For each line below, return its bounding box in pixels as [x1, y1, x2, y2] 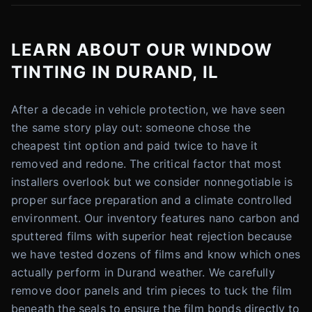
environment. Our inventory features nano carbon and [11, 211, 300, 225]
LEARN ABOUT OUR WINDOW [11, 40, 273, 60]
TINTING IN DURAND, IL [11, 62, 219, 82]
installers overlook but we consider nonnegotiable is [11, 175, 293, 189]
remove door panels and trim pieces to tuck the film [11, 283, 292, 297]
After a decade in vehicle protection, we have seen [11, 102, 286, 116]
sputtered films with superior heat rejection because [11, 229, 292, 243]
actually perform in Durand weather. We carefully [11, 265, 275, 279]
